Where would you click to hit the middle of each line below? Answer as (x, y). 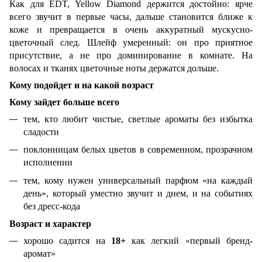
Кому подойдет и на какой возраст (82, 85)
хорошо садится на (67, 241)
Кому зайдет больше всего (64, 102)
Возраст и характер (50, 224)
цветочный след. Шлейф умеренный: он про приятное (131, 42)
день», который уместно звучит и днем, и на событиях (138, 193)
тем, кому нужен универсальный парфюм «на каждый (138, 180)
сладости (41, 132)
